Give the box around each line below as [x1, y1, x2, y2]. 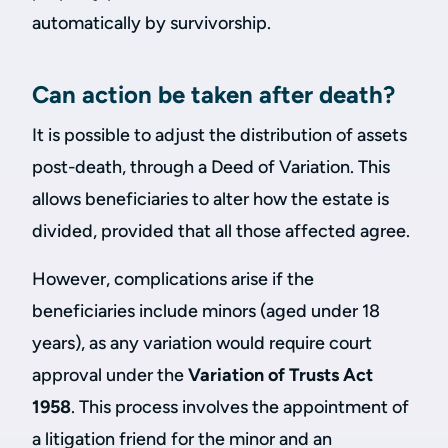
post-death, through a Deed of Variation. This [32, 156, 390, 178]
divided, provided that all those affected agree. [32, 220, 414, 242]
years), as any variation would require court [32, 332, 372, 354]
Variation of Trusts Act [188, 364, 373, 386]
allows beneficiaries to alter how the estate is [32, 188, 389, 210]
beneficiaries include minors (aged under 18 [32, 300, 380, 322]
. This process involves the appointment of [71, 396, 409, 418]
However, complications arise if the [32, 268, 314, 290]
